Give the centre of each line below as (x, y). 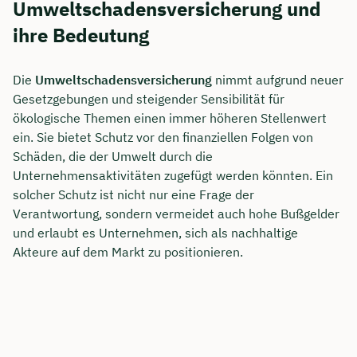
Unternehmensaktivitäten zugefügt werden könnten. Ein (173, 176)
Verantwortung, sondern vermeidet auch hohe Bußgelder (176, 214)
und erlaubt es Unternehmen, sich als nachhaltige (155, 233)
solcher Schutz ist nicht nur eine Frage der (133, 195)
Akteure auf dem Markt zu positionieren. (128, 252)
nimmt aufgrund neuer (278, 80)
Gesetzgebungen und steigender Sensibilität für (149, 99)
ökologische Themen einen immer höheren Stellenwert (170, 118)
